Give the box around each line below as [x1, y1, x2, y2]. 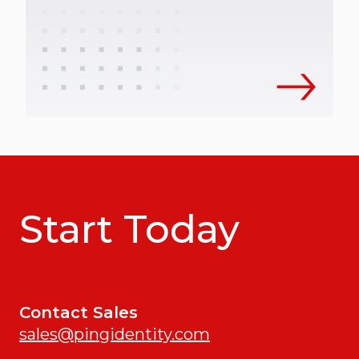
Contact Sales [19, 303, 138, 323]
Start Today [19, 206, 240, 253]
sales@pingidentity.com [19, 325, 210, 345]
